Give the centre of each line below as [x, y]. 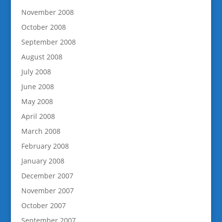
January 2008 [43, 161]
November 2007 [47, 190]
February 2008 [45, 146]
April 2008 [38, 116]
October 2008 [43, 27]
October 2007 [43, 205]
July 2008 [36, 71]
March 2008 [41, 131]
